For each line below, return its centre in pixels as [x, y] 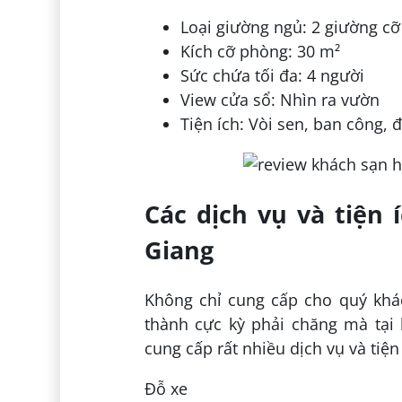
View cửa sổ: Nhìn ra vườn [280, 99]
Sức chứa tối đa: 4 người [272, 75]
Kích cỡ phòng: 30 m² [260, 51]
